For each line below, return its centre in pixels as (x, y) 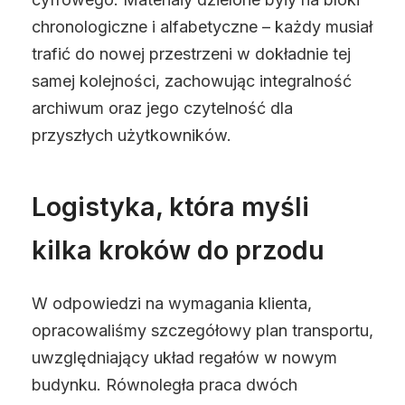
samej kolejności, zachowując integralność (192, 81)
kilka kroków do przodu (178, 250)
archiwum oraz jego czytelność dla (162, 108)
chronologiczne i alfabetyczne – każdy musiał (202, 27)
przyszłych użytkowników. (132, 135)
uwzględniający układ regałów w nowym (184, 358)
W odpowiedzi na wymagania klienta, (172, 303)
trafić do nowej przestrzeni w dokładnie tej (191, 54)
